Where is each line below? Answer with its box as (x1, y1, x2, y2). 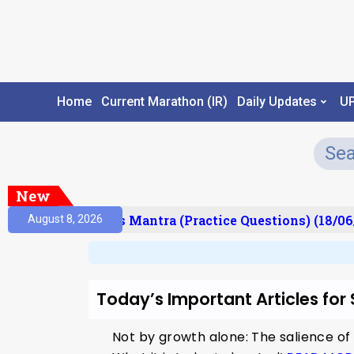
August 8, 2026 (28, 213, 103, 226)
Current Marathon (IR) (100, 94, 228, 110)
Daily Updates (236, 94, 317, 110)
